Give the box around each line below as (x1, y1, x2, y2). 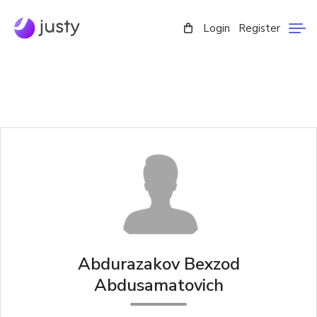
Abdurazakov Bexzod (77, 253, 240, 275)
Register (238, 21, 280, 35)
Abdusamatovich (93, 274, 224, 296)
